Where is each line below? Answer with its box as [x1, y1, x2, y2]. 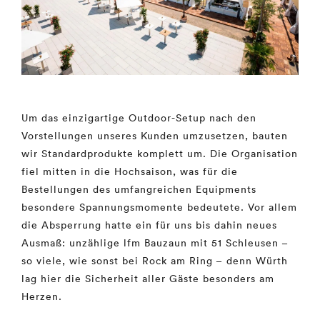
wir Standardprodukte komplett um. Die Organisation [21, 147, 298, 161]
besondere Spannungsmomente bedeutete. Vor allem [21, 201, 297, 214]
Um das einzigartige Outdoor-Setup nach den [21, 111, 256, 125]
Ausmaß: [21, 236, 69, 250]
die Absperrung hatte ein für [21, 219, 174, 232]
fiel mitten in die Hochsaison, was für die [21, 165, 238, 179]
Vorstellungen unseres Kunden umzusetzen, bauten [21, 129, 288, 143]
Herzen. [21, 290, 62, 304]
